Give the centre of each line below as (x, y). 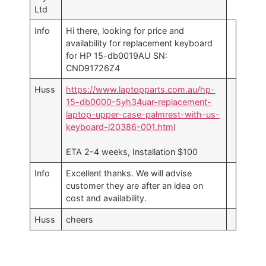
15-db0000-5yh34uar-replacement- (139, 102)
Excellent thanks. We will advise (129, 173)
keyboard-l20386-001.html (121, 127)
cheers (80, 220)
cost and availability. (107, 198)
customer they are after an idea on (135, 186)
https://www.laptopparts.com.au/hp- (141, 90)
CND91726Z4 (93, 68)
